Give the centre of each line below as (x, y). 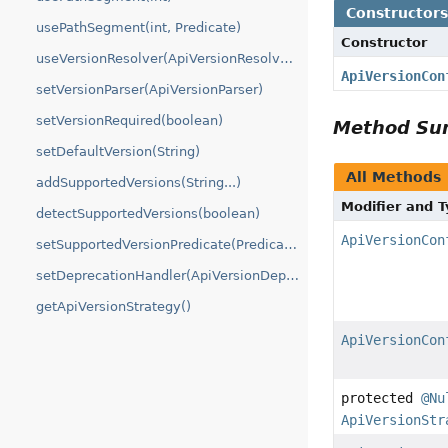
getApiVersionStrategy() (113, 306)
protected (381, 397)
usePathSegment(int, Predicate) (138, 27)
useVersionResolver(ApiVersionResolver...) (286, 58)
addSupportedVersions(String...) (138, 182)
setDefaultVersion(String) (118, 151)
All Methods (394, 176)
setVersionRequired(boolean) (129, 120)
